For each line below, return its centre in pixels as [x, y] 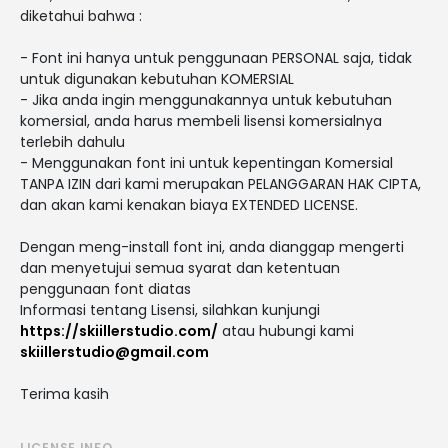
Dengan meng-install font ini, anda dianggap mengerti [212, 246]
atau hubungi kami [286, 330]
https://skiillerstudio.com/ [119, 330]
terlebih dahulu [72, 141]
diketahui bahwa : [81, 15]
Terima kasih [64, 393]
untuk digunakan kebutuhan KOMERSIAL [157, 78]
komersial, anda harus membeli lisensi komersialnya [201, 120]
